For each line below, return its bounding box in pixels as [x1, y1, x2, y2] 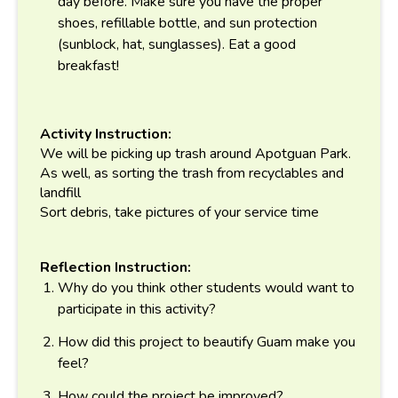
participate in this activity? [58, 298, 216, 319]
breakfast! [58, 56, 119, 76]
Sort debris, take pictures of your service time [40, 202, 319, 222]
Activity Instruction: [40, 123, 171, 144]
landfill [40, 182, 81, 203]
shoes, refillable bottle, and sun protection [58, 13, 317, 34]
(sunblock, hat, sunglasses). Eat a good [58, 35, 296, 55]
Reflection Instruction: [40, 257, 191, 277]
